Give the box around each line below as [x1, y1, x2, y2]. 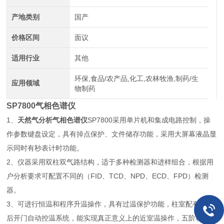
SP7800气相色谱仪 [6, 101, 76, 110]
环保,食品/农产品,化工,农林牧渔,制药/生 [74, 74, 198, 82]
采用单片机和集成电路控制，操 [112, 116, 211, 124]
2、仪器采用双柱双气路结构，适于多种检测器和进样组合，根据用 [6, 158, 214, 166]
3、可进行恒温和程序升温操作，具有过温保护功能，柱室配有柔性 [6, 200, 214, 208]
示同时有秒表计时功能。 [6, 144, 84, 152]
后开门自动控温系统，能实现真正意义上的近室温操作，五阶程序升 [6, 214, 217, 222]
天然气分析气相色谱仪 [17, 116, 88, 124]
